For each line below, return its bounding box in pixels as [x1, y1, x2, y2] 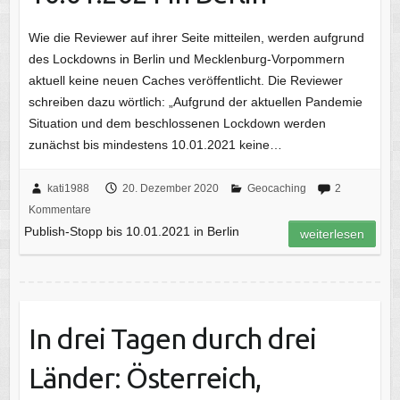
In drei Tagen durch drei [28, 321, 316, 354]
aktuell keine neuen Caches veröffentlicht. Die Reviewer [28, 72, 343, 87]
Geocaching [246, 181, 306, 195]
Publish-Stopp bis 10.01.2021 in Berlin [23, 223, 239, 238]
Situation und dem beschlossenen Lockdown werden [28, 115, 326, 130]
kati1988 [46, 181, 89, 195]
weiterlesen [300, 226, 365, 241]
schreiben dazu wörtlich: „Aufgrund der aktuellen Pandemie [28, 94, 362, 109]
